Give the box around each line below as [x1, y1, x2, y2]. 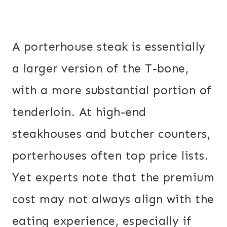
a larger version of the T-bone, [12, 61, 189, 75]
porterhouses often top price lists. [12, 148, 209, 163]
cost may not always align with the [12, 192, 214, 206]
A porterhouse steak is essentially [12, 39, 206, 54]
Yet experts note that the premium [12, 170, 215, 184]
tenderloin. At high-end [12, 104, 146, 119]
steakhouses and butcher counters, [12, 126, 211, 141]
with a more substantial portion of [12, 83, 212, 97]
